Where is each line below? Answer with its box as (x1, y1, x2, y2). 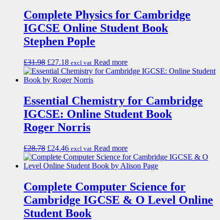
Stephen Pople (24, 35, 95, 48)
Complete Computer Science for (24, 180, 186, 193)
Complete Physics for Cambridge (24, 8, 191, 22)
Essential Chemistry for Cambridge (24, 94, 203, 107)
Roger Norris (24, 120, 90, 134)
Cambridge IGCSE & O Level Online (24, 193, 213, 206)
